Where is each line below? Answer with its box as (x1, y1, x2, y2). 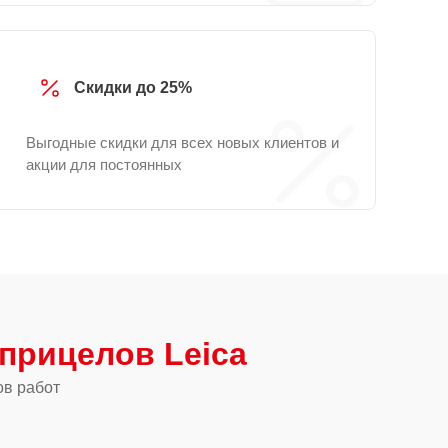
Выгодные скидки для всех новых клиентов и (26, 134, 339, 151)
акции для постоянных (26, 156, 182, 173)
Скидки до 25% (74, 79, 192, 96)
